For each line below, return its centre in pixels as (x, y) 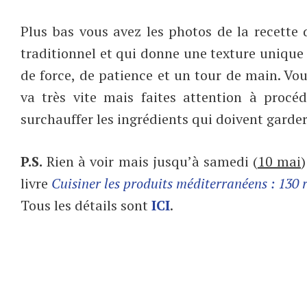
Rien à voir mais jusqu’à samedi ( (150, 161)
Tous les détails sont (86, 205)
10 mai (279, 161)
